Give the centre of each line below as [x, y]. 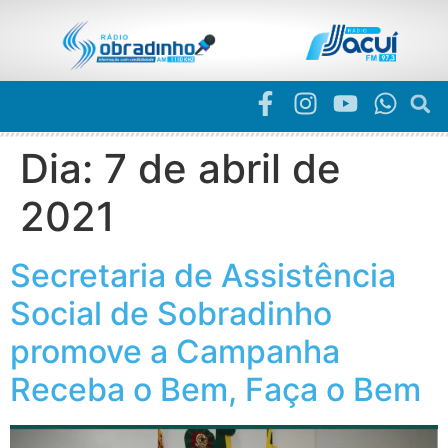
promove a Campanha [175, 352]
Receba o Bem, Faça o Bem [215, 390]
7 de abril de [222, 169]
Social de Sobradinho [171, 314]
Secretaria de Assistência [203, 276]
